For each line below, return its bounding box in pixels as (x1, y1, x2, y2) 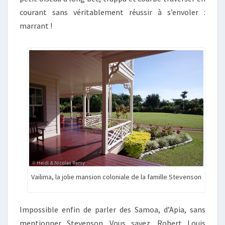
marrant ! (20, 20, 52, 31)
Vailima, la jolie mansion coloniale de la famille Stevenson (31, 172, 201, 182)
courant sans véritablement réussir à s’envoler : (20, 7, 205, 17)
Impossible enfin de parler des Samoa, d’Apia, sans (20, 204, 205, 215)
